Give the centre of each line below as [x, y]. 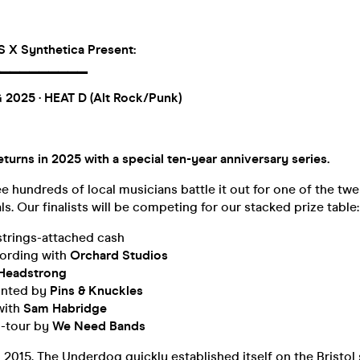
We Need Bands [99, 326]
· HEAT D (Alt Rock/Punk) [110, 98]
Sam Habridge [63, 308]
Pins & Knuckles [96, 290]
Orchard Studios [119, 255]
